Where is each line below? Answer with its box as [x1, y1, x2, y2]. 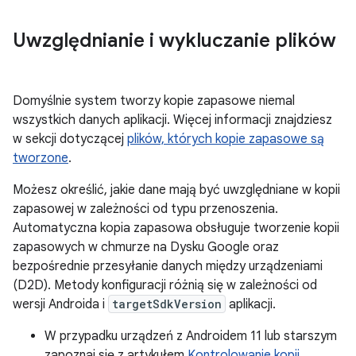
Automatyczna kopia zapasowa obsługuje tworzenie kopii [13, 220, 339, 236]
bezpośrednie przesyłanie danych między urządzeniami [13, 258, 323, 274]
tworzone [13, 150, 68, 166]
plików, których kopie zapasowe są [127, 131, 324, 147]
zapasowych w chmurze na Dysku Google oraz [13, 239, 279, 255]
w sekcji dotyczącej [13, 131, 127, 147]
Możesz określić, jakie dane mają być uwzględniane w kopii [13, 182, 340, 198]
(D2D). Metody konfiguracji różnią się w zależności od [13, 277, 317, 293]
